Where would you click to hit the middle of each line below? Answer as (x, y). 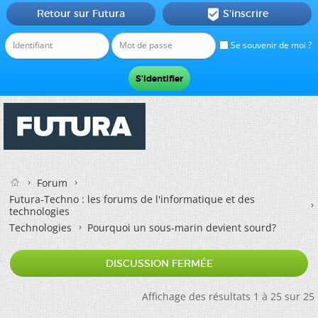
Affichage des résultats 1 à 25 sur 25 (228, 296)
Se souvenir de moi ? (270, 45)
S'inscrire (245, 13)
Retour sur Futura (81, 13)
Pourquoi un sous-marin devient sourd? (182, 227)
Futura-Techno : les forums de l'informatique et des (132, 199)
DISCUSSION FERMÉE (159, 263)
